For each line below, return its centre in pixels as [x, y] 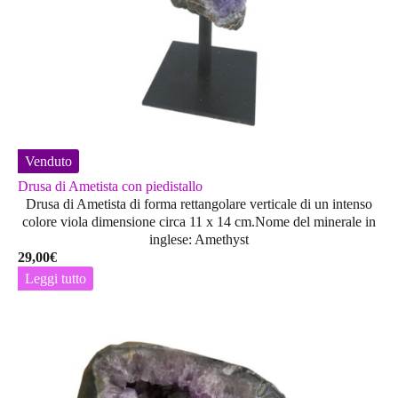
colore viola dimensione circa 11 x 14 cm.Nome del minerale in [199, 222]
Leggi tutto [56, 279]
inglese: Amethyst [199, 240]
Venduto [48, 162]
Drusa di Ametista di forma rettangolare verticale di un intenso [199, 204]
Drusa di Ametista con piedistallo [110, 187]
